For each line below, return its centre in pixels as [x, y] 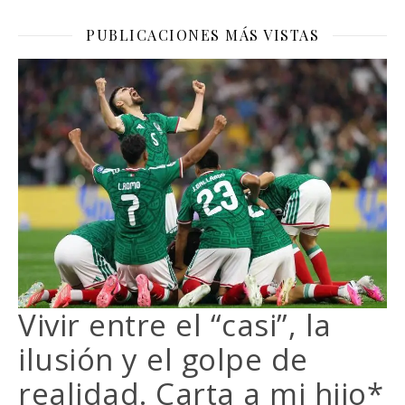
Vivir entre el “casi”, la [175, 325]
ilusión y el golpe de [163, 359]
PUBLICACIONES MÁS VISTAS [202, 35]
